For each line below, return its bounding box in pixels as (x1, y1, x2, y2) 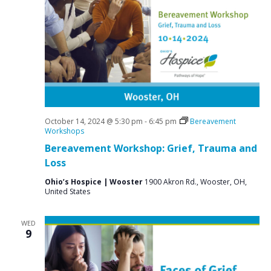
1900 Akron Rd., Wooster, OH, (144, 177, 247, 187)
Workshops (44, 126, 84, 136)
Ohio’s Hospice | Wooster (44, 177, 145, 187)
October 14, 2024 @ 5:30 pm (44, 116, 143, 126)
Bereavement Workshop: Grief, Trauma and (44, 142, 257, 155)
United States (44, 186, 90, 197)
